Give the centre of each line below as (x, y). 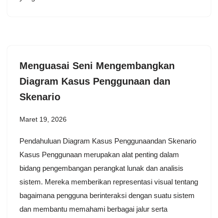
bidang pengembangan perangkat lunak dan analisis (101, 168)
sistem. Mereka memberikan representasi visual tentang (109, 182)
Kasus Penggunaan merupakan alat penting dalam (99, 154)
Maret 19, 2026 (43, 119)
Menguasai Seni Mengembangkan (97, 66)
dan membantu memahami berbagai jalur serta (93, 209)
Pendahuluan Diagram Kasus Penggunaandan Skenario (108, 141)
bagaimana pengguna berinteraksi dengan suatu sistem (107, 195)
